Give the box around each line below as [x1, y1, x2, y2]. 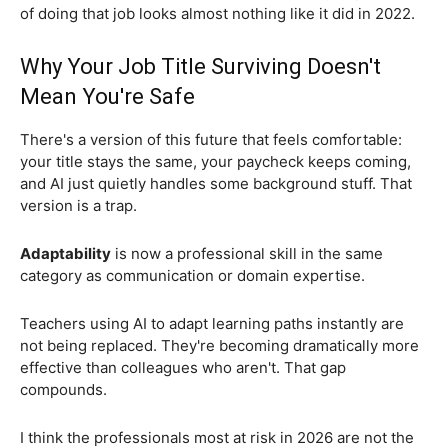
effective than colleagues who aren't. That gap [20, 357, 346, 377]
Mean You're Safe [20, 83, 195, 109]
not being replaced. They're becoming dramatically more [20, 335, 419, 355]
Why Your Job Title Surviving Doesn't [20, 53, 381, 79]
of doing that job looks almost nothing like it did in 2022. [20, 3, 415, 23]
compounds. [20, 379, 107, 399]
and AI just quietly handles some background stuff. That [20, 173, 412, 193]
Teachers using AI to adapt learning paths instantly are [20, 313, 404, 333]
